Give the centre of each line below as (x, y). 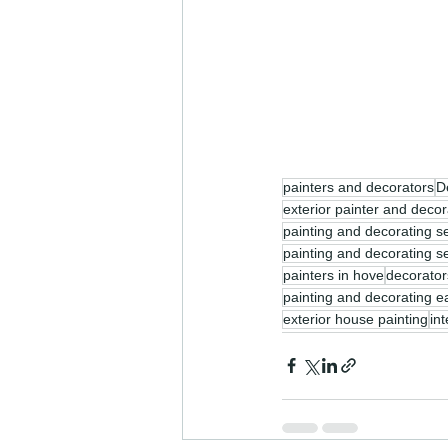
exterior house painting (355, 318)
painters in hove (333, 274)
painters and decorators (358, 186)
